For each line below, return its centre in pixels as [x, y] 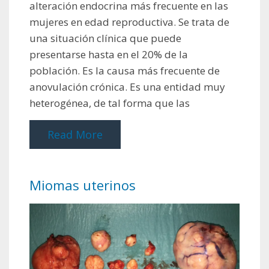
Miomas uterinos [83, 185]
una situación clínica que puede [105, 38]
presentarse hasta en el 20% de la [109, 54]
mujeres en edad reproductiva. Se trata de [129, 22]
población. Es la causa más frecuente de [125, 70]
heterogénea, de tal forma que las [110, 103]
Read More [75, 134]
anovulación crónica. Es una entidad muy [127, 86]
